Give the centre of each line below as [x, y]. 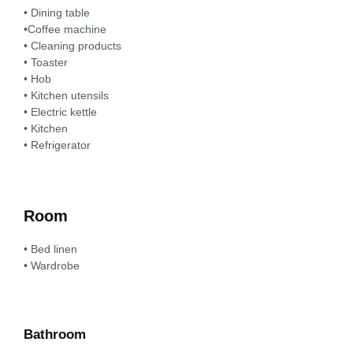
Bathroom [55, 335]
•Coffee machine [65, 29]
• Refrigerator [57, 145]
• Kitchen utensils [66, 95]
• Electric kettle [60, 111]
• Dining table [57, 12]
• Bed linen [50, 249]
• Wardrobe [52, 265]
